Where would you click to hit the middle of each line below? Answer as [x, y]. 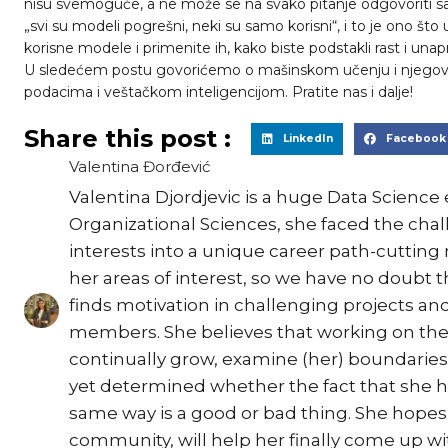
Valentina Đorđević [139, 166]
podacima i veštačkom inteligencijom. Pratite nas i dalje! [218, 92]
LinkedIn [307, 138]
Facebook [415, 138]
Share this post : [127, 138]
